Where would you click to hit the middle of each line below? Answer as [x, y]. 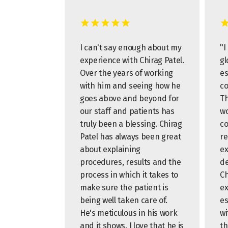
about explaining [110, 149]
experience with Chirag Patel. [132, 60]
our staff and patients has [127, 111]
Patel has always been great [131, 137]
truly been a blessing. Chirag [131, 124]
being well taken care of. [124, 200]
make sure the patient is [124, 188]
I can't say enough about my [131, 48]
